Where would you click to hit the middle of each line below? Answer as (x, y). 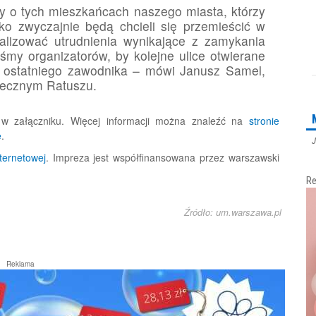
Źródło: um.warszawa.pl (233, 212)
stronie (264, 120)
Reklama (20, 263)
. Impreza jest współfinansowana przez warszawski (163, 157)
